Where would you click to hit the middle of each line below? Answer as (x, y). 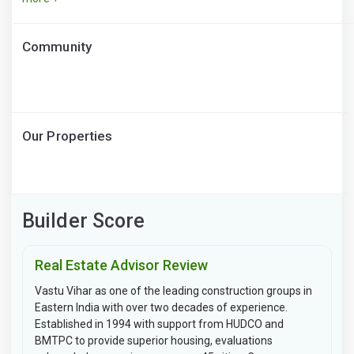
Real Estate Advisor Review (121, 265)
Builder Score (84, 221)
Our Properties (68, 136)
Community (57, 47)
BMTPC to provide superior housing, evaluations (154, 341)
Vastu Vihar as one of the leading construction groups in (173, 291)
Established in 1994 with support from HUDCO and (159, 324)
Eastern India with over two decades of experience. (161, 307)
